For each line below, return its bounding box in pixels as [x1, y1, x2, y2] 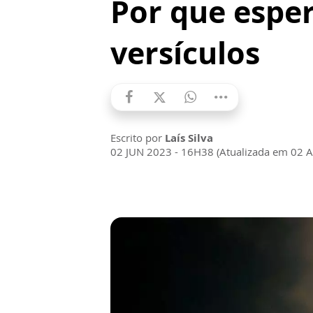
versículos [110, 32, 260, 73]
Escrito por [110, 131, 165, 145]
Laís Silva [165, 131, 213, 145]
